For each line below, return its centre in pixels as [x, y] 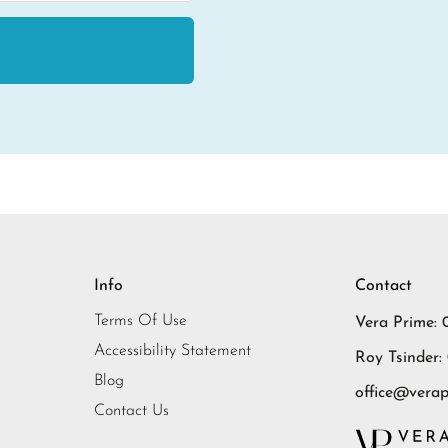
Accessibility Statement [172, 351]
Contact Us [131, 411]
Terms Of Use [140, 321]
